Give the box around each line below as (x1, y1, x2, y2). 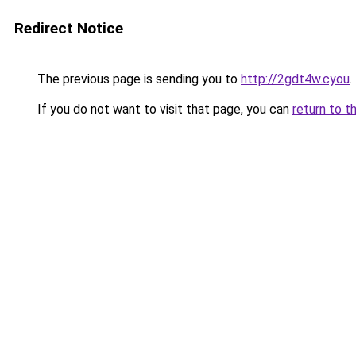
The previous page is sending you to (34, 72, 241, 87)
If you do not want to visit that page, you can (34, 102, 292, 117)
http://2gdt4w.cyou (241, 72, 350, 87)
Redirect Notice (14, 19, 123, 37)
